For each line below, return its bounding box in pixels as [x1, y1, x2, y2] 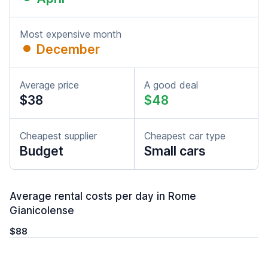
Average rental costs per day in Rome [10, 190, 196, 202]
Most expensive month [20, 28, 121, 40]
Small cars [144, 144, 206, 159]
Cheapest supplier [20, 130, 97, 142]
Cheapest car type [144, 130, 226, 142]
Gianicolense [10, 205, 74, 217]
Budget [20, 144, 63, 159]
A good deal [144, 79, 198, 91]
